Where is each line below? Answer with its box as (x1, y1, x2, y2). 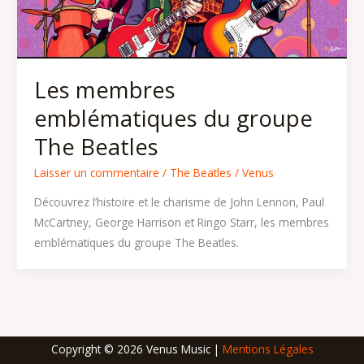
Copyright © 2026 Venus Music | (50, 340, 223, 357)
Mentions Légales (222, 340, 314, 357)
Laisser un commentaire (33, 165, 159, 181)
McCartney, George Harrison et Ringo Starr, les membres (33, 214, 329, 230)
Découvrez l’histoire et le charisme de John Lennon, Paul (33, 193, 324, 210)
